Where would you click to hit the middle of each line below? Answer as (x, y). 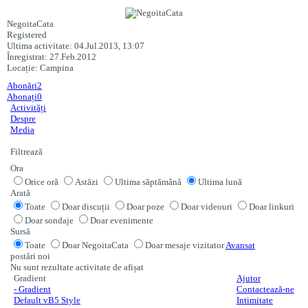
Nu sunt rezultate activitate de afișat (77, 267)
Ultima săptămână (148, 182)
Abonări (22, 86)
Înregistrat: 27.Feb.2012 (52, 57)
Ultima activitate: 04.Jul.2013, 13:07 (76, 46)
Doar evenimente (122, 220)
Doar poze (145, 207)
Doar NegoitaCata (95, 245)
